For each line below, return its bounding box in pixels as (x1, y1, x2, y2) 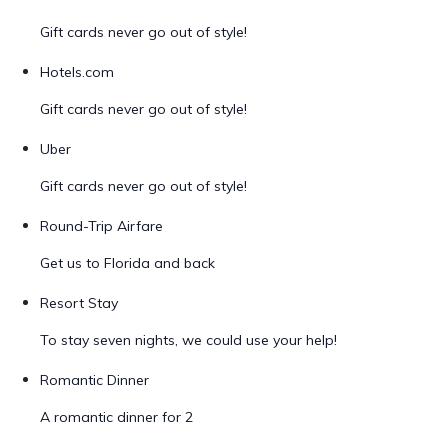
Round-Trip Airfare (40, 217, 163, 235)
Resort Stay (40, 294, 118, 312)
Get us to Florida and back (40, 254, 215, 272)
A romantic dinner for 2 (40, 408, 193, 426)
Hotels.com (40, 63, 114, 81)
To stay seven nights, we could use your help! (40, 331, 337, 349)
